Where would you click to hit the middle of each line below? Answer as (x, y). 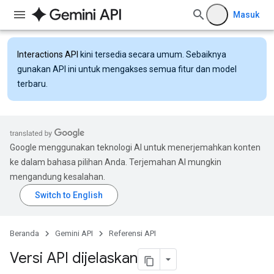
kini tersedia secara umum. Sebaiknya (152, 54)
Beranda (24, 233)
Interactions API (48, 54)
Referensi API (132, 233)
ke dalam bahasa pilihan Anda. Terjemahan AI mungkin (116, 162)
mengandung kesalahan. (57, 177)
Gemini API (74, 233)
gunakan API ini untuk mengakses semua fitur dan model (127, 69)
